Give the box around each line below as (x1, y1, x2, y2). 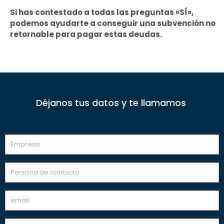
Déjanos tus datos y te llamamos (35, 96, 188, 109)
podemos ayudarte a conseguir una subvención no (10, 18, 215, 28)
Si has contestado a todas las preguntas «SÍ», (10, 7, 193, 17)
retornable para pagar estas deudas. (10, 29, 162, 39)
